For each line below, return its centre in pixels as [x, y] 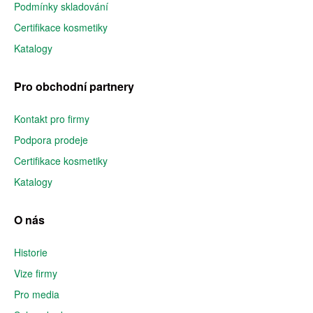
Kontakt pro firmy [52, 119]
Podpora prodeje [51, 140]
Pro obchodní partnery [74, 86]
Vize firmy [36, 273]
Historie [31, 252]
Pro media [37, 294]
